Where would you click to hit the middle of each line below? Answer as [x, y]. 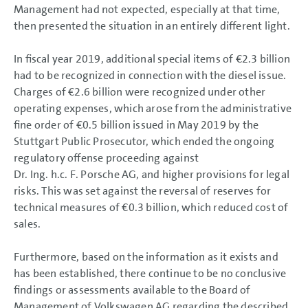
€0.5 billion [103, 125]
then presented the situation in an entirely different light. [152, 26]
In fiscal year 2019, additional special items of [125, 59]
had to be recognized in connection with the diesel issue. [150, 75]
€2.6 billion [96, 92]
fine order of [45, 125]
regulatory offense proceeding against [107, 158]
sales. [27, 224]
